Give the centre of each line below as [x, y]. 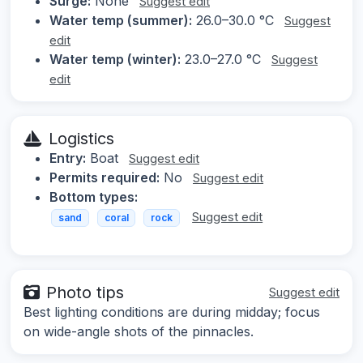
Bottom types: [94, 197]
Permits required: [105, 178]
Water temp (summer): [121, 21]
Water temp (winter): [115, 60]
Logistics [81, 139]
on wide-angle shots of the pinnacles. [139, 331]
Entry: [68, 158]
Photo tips [85, 292]
